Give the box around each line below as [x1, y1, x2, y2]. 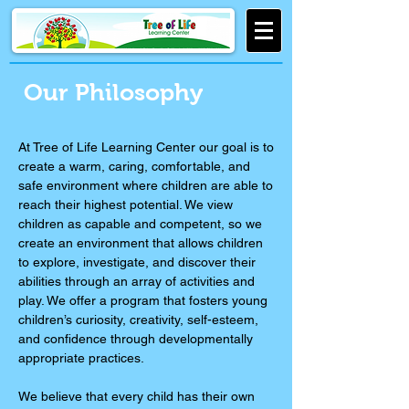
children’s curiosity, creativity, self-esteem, [18, 312, 258, 327]
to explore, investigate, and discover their [18, 255, 256, 269]
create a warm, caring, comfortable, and [18, 159, 250, 173]
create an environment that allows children [18, 236, 263, 250]
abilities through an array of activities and [18, 274, 255, 288]
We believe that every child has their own [18, 389, 255, 404]
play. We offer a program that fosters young [18, 293, 267, 308]
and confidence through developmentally [18, 331, 253, 346]
